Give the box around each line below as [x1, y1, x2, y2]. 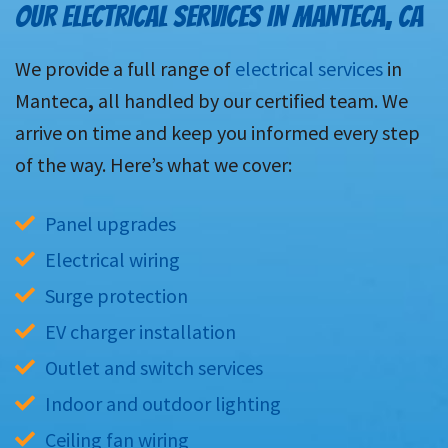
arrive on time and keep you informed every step [15, 120, 420, 146]
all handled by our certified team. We [94, 88, 408, 114]
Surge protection [45, 283, 188, 309]
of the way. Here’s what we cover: [15, 152, 292, 178]
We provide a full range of [15, 56, 235, 82]
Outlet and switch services [45, 355, 263, 381]
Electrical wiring [45, 247, 180, 273]
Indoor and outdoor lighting [45, 391, 281, 417]
